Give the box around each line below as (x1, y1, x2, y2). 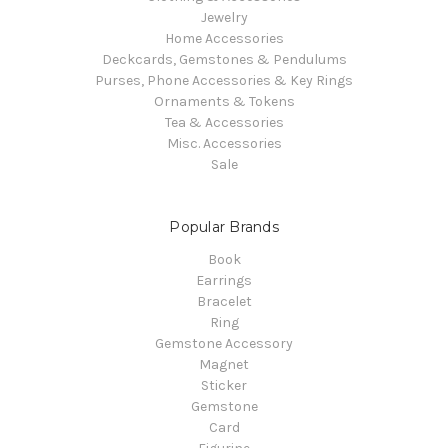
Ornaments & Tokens (153, 92, 295, 110)
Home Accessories (164, 29, 284, 47)
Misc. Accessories (166, 134, 282, 152)
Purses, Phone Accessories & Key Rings (95, 71, 353, 89)
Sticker (201, 376, 247, 394)
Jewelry (200, 8, 248, 26)
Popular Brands (169, 217, 279, 236)
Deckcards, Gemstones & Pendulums (101, 50, 347, 68)
